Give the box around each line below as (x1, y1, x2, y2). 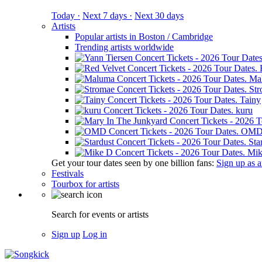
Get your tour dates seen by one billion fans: (51, 158, 216, 168)
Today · (51, 11, 80, 20)
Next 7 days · (82, 11, 132, 20)
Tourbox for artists (51, 179, 119, 189)
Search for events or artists (51, 209, 149, 219)
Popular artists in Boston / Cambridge (75, 32, 213, 42)
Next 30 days (135, 11, 184, 20)
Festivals (51, 168, 84, 178)
